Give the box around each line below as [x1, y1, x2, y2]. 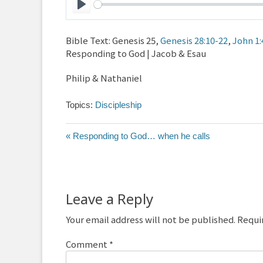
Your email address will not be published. [66, 213, 235, 225]
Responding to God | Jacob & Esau [66, 47, 206, 59]
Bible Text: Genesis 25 [66, 34, 156, 46]
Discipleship [95, 100, 141, 110]
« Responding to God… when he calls [66, 131, 210, 141]
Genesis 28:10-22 [160, 34, 228, 46]
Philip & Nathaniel [66, 72, 142, 84]
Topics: [66, 100, 93, 110]
